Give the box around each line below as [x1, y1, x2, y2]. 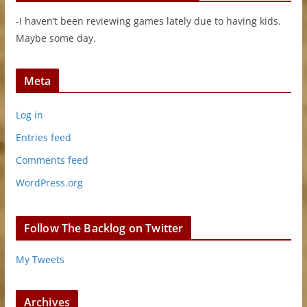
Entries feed [15, 130, 71, 144]
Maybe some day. [15, 31, 96, 45]
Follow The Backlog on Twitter [23, 220, 184, 236]
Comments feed [15, 153, 88, 167]
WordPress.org [15, 175, 83, 189]
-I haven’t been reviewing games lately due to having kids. [15, 14, 281, 27]
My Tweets [15, 252, 64, 266]
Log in [15, 108, 43, 121]
